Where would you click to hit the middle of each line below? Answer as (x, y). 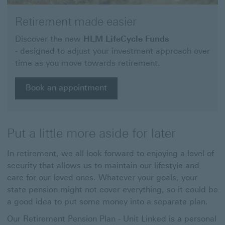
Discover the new (49, 39)
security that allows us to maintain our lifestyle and (103, 165)
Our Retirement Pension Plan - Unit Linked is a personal (112, 219)
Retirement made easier (76, 22)
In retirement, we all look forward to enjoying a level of (110, 153)
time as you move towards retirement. (88, 63)
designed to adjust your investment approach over (115, 51)
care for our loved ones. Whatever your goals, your (102, 178)
